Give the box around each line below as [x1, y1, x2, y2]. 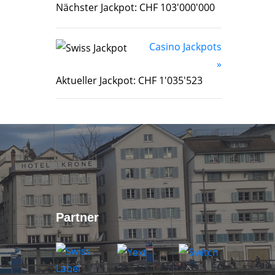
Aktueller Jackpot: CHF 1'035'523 [56, 74, 203, 88]
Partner [56, 211, 99, 225]
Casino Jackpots [149, 40, 222, 54]
